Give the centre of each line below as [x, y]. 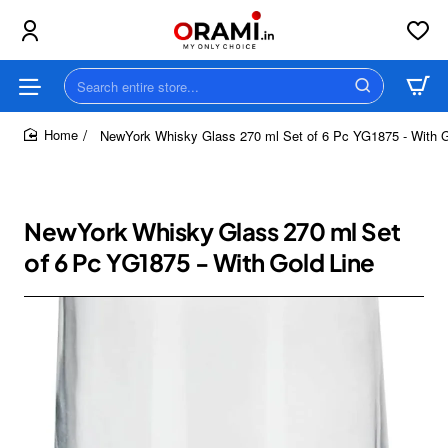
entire [82, 113]
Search [87, 94]
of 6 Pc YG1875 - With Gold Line [199, 262]
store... [86, 132]
